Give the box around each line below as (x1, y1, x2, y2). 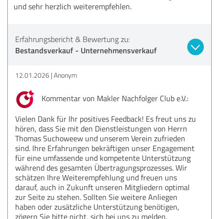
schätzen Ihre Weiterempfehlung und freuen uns (15, 172, 177, 183)
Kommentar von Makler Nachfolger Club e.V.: (40, 92, 188, 104)
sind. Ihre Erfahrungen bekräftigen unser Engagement (15, 142, 195, 153)
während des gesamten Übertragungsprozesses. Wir (15, 162, 187, 173)
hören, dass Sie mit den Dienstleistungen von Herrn (15, 123, 187, 134)
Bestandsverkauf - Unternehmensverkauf (15, 44, 157, 56)
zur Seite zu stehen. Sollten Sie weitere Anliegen (15, 191, 177, 202)
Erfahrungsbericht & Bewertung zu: (15, 33, 130, 44)
